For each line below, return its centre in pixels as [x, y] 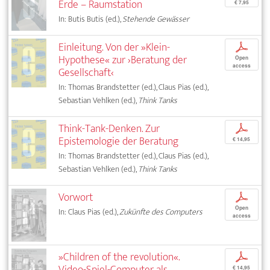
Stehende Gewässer [156, 19]
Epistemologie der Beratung [119, 141]
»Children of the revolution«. [119, 257]
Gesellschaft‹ [86, 72]
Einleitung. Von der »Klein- [115, 47]
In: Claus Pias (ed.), [89, 212]
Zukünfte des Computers [161, 212]
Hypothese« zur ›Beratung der [123, 60]
